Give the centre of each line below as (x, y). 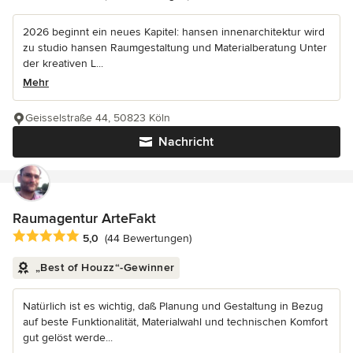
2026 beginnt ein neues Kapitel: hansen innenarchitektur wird (174, 32)
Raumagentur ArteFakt (84, 219)
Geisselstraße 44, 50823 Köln (98, 118)
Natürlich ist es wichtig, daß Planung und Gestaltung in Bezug (173, 307)
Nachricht (186, 142)
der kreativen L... (63, 64)
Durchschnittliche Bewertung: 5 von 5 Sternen (139, 237)
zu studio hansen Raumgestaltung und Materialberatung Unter (175, 48)
